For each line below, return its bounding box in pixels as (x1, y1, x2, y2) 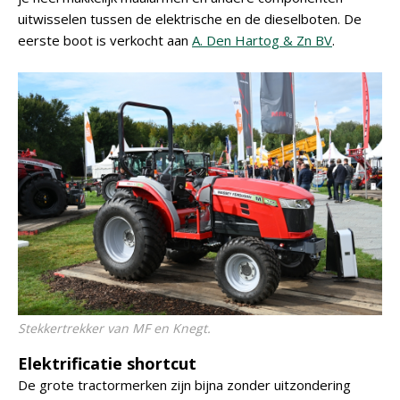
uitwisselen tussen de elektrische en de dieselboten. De (18, 10, 362, 28)
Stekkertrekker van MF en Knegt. (18, 320, 211, 337)
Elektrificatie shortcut (18, 353, 196, 374)
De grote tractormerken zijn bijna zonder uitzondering (18, 376, 351, 394)
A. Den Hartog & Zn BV (192, 31, 332, 49)
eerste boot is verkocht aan (18, 31, 192, 49)
